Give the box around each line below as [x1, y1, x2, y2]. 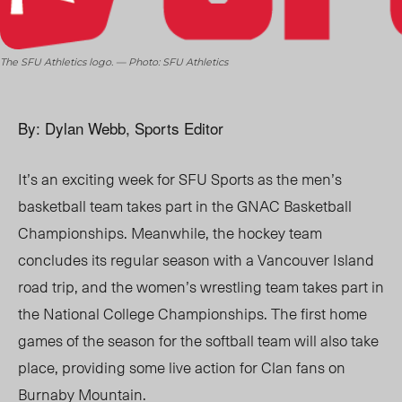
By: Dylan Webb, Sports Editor [18, 117, 223, 140]
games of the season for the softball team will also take [18, 328, 379, 353]
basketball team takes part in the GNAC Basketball [18, 194, 352, 218]
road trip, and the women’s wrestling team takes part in [18, 275, 384, 299]
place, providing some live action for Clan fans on [18, 355, 345, 380]
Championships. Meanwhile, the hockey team [18, 221, 322, 245]
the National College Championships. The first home [18, 301, 367, 326]
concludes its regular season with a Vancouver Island [18, 248, 374, 272]
